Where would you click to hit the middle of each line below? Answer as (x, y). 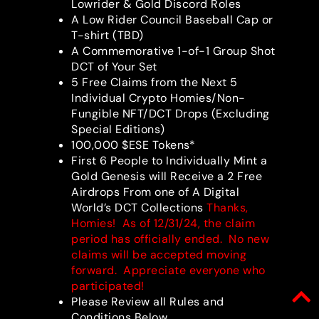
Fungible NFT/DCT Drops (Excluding (171, 114)
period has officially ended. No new (170, 239)
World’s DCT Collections (139, 208)
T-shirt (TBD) (108, 36)
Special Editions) (118, 130)
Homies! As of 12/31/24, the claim (163, 224)
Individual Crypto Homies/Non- (158, 98)
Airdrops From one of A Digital (155, 192)
